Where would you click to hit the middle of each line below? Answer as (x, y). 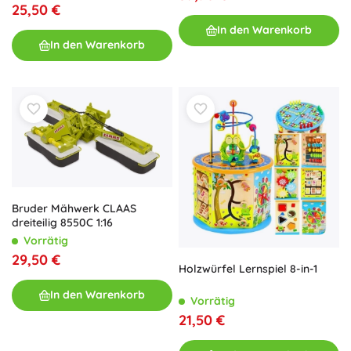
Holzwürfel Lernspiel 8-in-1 (248, 268)
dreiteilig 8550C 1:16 (62, 222)
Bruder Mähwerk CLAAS (74, 208)
